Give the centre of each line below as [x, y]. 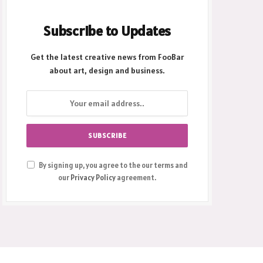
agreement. [136, 177]
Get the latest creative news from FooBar [107, 57]
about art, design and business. [107, 70]
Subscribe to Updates [107, 31]
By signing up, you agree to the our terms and [112, 165]
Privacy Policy [93, 177]
